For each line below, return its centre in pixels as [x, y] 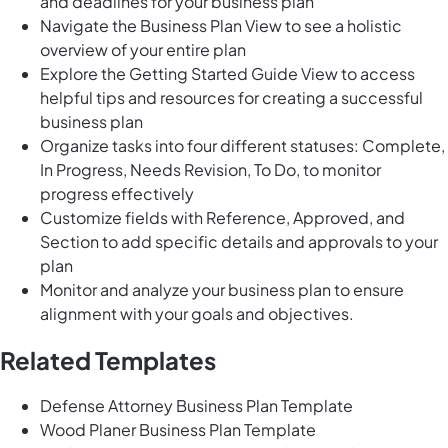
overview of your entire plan [143, 50]
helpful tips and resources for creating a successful [231, 98]
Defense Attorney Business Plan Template [196, 406]
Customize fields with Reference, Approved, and [222, 218]
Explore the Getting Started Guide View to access [227, 74]
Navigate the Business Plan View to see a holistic [221, 26]
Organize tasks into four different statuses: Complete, [242, 146]
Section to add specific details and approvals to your [239, 242]
